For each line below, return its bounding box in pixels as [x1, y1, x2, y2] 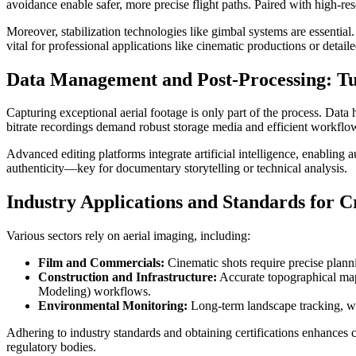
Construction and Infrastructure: [38, 270, 217, 284]
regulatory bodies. [6, 340, 96, 354]
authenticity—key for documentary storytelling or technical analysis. [6, 161, 347, 176]
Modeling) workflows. [38, 284, 151, 299]
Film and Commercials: [38, 256, 164, 270]
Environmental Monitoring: [38, 299, 188, 313]
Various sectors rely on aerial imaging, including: [6, 229, 250, 243]
